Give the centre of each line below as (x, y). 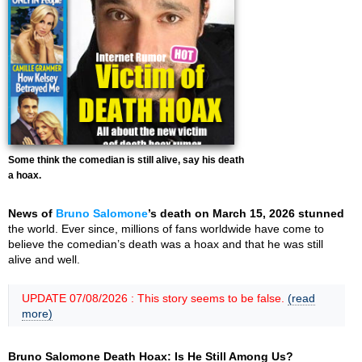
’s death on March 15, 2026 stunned (246, 213)
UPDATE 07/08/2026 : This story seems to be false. (155, 298)
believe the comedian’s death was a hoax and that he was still (166, 244)
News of (32, 213)
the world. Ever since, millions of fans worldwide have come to (166, 229)
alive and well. (44, 259)
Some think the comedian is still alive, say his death (126, 160)
